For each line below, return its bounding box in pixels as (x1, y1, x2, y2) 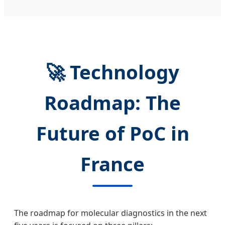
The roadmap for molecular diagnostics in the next (14, 207, 207, 218)
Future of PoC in (36, 120, 189, 146)
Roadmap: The (44, 89, 181, 116)
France (80, 150, 145, 177)
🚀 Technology (46, 58, 179, 85)
